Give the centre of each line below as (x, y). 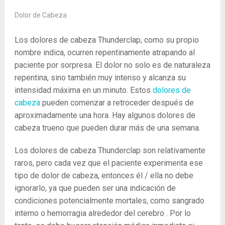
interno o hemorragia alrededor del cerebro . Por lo (102, 213)
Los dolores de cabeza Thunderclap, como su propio (106, 40)
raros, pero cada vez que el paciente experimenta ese (108, 163)
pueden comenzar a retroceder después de (118, 103)
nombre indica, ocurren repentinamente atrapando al (104, 52)
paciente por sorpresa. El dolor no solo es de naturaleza (112, 65)
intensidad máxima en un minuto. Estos (83, 90)
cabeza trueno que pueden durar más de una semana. (107, 128)
